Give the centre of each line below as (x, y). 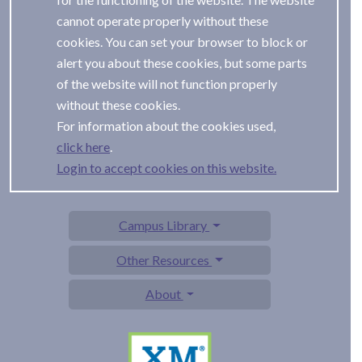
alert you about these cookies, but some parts (182, 63)
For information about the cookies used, (166, 126)
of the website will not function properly (167, 84)
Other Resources (164, 259)
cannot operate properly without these (163, 21)
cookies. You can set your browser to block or (183, 42)
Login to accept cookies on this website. (167, 168)
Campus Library (164, 225)
